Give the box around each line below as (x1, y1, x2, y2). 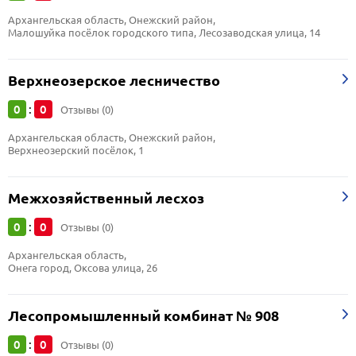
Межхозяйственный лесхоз (8, 190, 204, 207)
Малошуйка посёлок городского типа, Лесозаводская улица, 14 (8, 26, 320, 39)
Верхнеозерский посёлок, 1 (8, 144, 144, 157)
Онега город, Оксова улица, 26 (8, 261, 157, 274)
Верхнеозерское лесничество (8, 72, 220, 89)
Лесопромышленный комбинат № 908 (8, 308, 279, 324)
